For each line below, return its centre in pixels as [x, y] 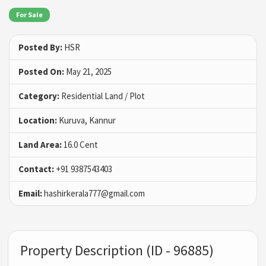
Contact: [36, 169]
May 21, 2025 [88, 72]
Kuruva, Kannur [86, 121]
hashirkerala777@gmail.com [94, 194]
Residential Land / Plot [102, 96]
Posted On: [41, 72]
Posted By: [40, 47]
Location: [38, 121]
